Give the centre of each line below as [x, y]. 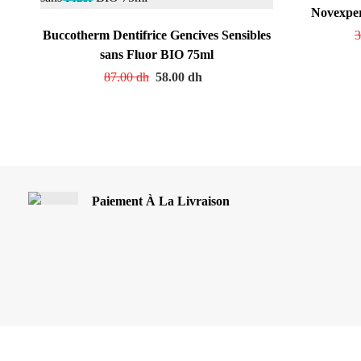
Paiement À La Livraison [161, 201]
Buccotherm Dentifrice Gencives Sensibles [156, 35]
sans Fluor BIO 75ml [156, 54]
